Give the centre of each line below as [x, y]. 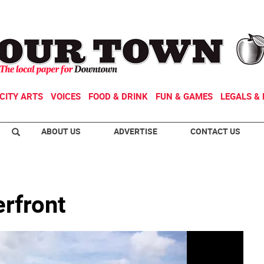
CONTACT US [215, 131]
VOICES [66, 96]
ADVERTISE [136, 131]
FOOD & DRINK [118, 96]
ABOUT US [61, 131]
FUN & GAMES [184, 96]
